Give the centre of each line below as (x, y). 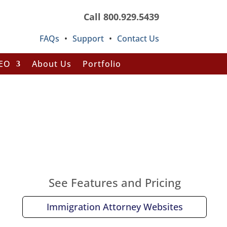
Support (88, 39)
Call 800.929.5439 (121, 17)
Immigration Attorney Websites (115, 207)
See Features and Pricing (115, 182)
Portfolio (102, 64)
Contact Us (138, 39)
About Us (51, 64)
